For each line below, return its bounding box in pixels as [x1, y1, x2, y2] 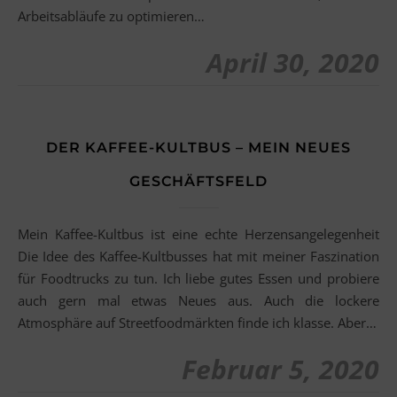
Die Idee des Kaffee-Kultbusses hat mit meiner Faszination [18, 247, 379, 265]
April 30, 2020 [206, 44, 379, 81]
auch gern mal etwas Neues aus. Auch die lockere [18, 292, 379, 309]
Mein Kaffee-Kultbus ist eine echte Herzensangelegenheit [18, 225, 29, 243]
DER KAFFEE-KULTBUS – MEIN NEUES [46, 139, 351, 156]
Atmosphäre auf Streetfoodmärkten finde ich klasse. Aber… [18, 314, 377, 331]
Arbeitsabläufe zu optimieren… [18, 7, 205, 25]
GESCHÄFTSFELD [129, 173, 268, 190]
